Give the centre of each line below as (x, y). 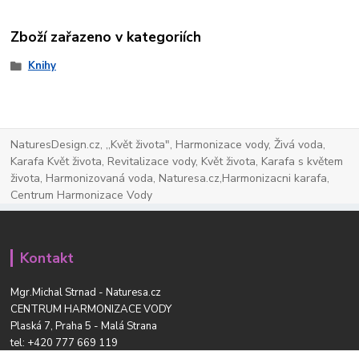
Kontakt (46, 258)
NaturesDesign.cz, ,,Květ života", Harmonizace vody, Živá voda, (168, 144)
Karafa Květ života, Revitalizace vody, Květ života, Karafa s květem (177, 161)
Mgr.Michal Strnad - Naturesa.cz (86, 292)
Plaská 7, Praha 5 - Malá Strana (84, 326)
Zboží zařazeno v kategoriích (106, 37)
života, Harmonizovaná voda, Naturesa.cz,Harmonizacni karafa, (170, 178)
